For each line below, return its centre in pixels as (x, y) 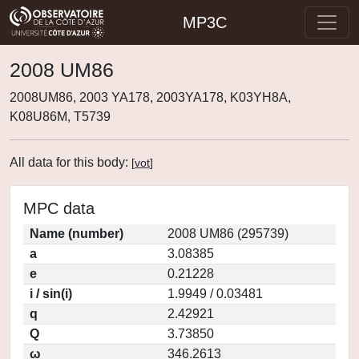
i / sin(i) (51, 294)
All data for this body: (71, 162)
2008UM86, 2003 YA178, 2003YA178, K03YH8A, (150, 97)
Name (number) (77, 234)
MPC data (59, 208)
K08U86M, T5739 (60, 117)
